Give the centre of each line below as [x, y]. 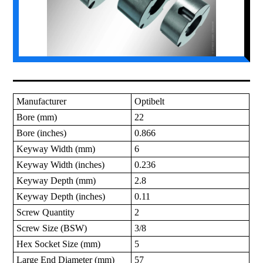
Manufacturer [42, 102]
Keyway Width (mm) [56, 149]
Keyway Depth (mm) [56, 181]
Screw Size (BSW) [52, 228]
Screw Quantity [46, 213]
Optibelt [150, 102]
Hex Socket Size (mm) [59, 244]
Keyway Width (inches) [61, 165]
